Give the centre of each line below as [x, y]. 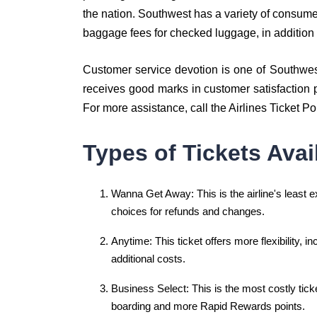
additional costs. [148, 259]
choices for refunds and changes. [188, 211]
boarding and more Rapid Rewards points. [208, 306]
